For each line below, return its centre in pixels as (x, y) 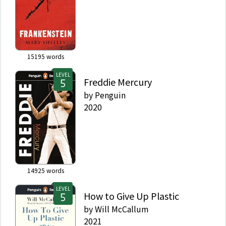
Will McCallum (122, 209)
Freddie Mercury (118, 82)
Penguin (110, 95)
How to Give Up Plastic (131, 196)
